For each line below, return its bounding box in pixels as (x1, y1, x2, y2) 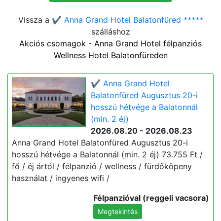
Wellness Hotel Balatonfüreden (53, 50, 168, 60)
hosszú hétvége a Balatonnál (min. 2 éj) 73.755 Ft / (12, 149, 203, 159)
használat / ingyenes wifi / (12, 173, 110, 183)
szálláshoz (91, 27, 130, 37)
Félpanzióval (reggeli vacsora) (93, 193, 209, 203)
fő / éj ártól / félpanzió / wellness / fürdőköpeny (12, 161, 192, 171)
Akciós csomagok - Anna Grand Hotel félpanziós (19, 38, 202, 48)
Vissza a (18, 15, 52, 25)
